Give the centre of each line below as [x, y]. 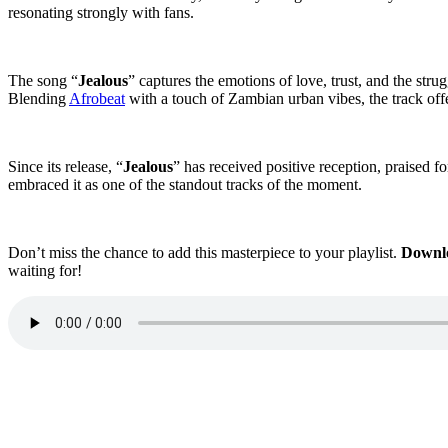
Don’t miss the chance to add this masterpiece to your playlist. [204, 253]
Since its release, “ [65, 167]
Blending [38, 99]
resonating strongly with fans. [101, 13]
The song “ [43, 81]
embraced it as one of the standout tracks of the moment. [185, 185]
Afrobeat [97, 99]
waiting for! [45, 271]
